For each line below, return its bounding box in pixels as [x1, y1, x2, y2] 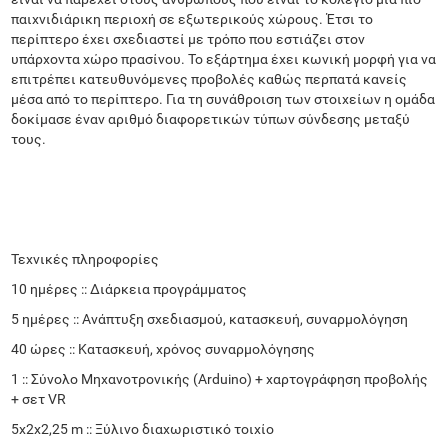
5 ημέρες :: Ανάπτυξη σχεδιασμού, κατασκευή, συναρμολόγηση [11, 311, 409, 327]
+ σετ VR [11, 391, 67, 407]
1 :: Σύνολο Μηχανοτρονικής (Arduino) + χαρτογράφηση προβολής [11, 371, 429, 387]
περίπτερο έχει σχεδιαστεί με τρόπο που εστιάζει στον [11, 31, 366, 47]
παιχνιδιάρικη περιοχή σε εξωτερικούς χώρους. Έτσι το [11, 11, 374, 27]
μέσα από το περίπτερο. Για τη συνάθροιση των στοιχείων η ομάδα [11, 91, 436, 107]
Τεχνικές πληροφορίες [11, 251, 160, 267]
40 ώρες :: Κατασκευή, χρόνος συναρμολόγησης [11, 341, 316, 357]
